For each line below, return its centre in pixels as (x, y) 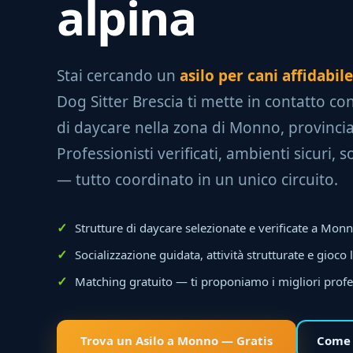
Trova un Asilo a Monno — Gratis (176, 340)
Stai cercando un (118, 76)
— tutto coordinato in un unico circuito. (197, 180)
